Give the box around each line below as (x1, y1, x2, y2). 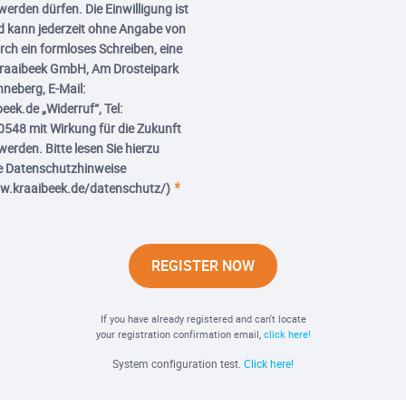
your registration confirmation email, (95, 327, 264, 341)
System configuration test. (112, 356, 244, 371)
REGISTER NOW (151, 256, 255, 275)
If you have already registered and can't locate (100, 312, 306, 325)
